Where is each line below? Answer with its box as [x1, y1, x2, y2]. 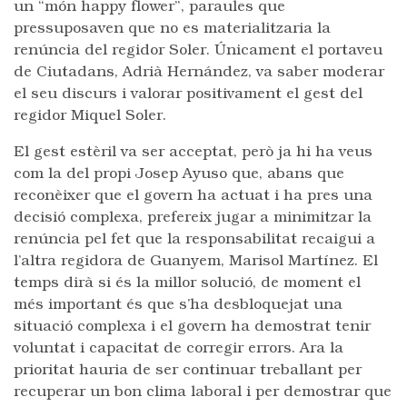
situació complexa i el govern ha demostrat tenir [14, 320, 371, 334]
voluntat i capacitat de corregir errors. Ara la [14, 342, 343, 356]
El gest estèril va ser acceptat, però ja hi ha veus [14, 145, 372, 160]
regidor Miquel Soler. [14, 109, 166, 124]
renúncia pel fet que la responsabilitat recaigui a [14, 233, 375, 247]
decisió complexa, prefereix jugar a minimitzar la [14, 211, 372, 225]
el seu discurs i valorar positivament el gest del [14, 87, 362, 102]
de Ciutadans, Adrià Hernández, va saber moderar [14, 65, 384, 80]
